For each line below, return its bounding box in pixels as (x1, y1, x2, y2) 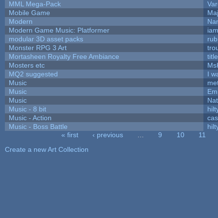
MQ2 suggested (8, 70, 58, 78)
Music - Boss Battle (8, 122, 68, 130)
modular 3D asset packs (8, 35, 83, 43)
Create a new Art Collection (4, 145, 89, 153)
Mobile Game (8, 8, 50, 17)
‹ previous (92, 130, 123, 139)
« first (61, 130, 78, 139)
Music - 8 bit (8, 105, 46, 113)
